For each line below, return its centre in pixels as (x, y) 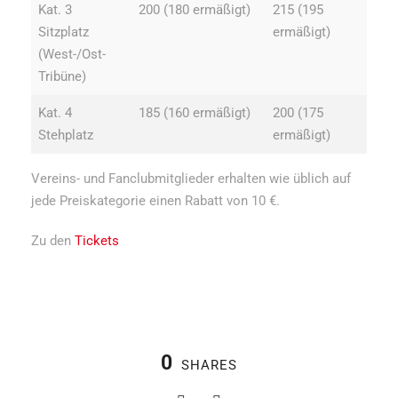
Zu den (53, 240)
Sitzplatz (64, 32)
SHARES (209, 365)
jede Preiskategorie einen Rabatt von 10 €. (155, 200)
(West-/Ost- (72, 54)
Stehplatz (66, 135)
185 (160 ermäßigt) (195, 112)
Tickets (97, 240)
